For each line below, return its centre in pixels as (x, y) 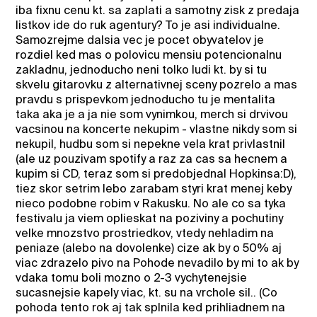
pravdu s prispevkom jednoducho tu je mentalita (146, 100)
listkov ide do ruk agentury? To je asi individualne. (148, 25)
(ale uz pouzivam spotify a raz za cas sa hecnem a (152, 159)
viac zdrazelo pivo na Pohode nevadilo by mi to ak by (157, 263)
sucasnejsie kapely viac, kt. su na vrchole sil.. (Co (147, 293)
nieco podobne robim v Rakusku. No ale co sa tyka (151, 204)
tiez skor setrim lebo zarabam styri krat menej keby (154, 189)
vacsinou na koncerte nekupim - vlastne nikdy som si (157, 129)
